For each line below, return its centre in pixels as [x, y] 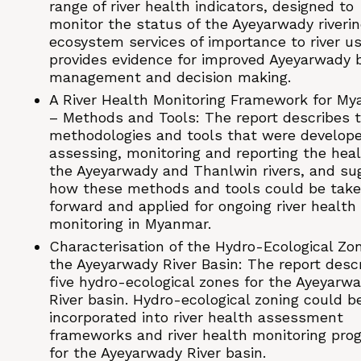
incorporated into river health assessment [196, 317]
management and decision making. [170, 77]
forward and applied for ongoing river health [203, 206]
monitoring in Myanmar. [130, 224]
